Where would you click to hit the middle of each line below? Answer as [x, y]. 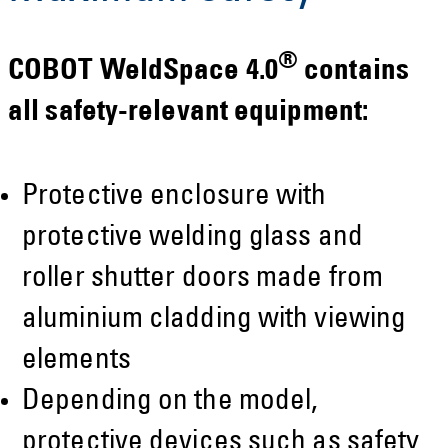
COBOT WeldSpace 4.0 [143, 72]
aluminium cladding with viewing [214, 320]
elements [76, 361]
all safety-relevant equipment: [188, 113]
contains [353, 72]
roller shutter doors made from [203, 279]
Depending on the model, [170, 402]
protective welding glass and [192, 238]
